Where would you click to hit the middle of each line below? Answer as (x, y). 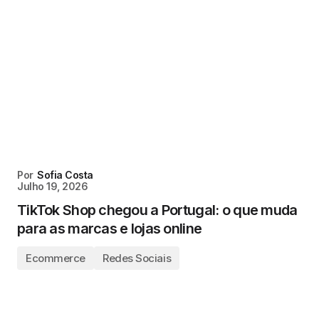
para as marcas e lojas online (110, 229)
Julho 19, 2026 (53, 186)
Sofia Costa (65, 175)
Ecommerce (56, 258)
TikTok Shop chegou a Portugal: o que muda (157, 210)
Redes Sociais (137, 258)
